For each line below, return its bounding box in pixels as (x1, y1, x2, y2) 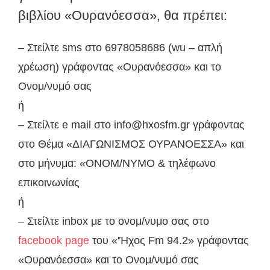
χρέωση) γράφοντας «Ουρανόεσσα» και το (18, 61, 221, 73)
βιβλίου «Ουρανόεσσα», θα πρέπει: (18, 8, 227, 23)
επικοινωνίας (18, 177, 80, 189)
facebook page (18, 234, 89, 246)
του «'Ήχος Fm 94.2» (89, 234, 197, 246)
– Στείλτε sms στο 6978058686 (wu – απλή (18, 42, 222, 54)
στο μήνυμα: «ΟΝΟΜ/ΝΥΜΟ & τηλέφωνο (18, 157, 216, 169)
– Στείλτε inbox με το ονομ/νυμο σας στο (18, 215, 209, 227)
